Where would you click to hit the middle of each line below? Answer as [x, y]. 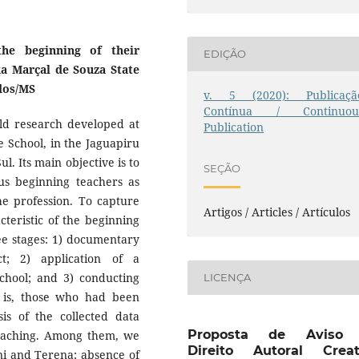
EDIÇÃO [225, 54]
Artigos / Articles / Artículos [277, 212]
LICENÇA [228, 278]
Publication [234, 127]
